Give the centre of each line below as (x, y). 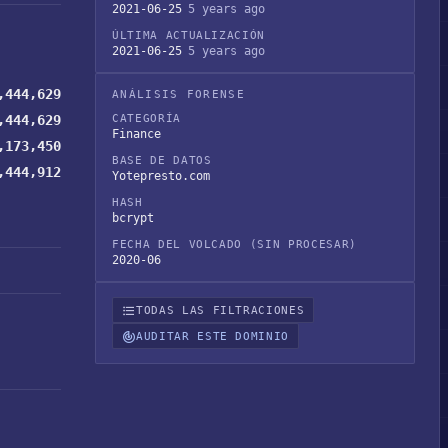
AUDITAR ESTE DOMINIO (213, 336)
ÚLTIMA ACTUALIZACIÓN (189, 35)
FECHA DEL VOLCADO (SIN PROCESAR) (234, 244)
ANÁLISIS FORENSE (178, 94)
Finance (136, 134)
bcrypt (133, 218)
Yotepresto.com (161, 176)
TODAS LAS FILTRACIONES (220, 310)
